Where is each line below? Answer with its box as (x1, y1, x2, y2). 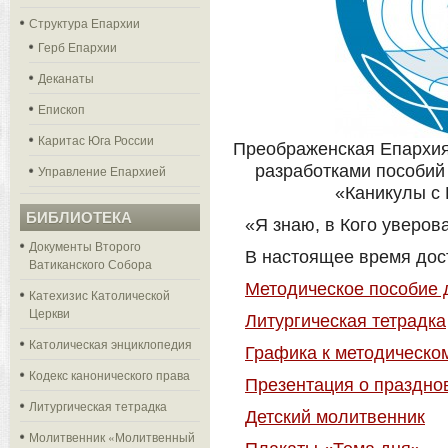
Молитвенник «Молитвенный (29, 428, 195, 445)
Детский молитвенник (245, 407, 425, 428)
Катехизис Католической (29, 286, 170, 303)
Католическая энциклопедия (29, 335, 192, 352)
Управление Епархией (38, 162, 166, 179)
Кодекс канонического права (29, 366, 190, 383)
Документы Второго (29, 237, 141, 254)
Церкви (29, 304, 70, 321)
